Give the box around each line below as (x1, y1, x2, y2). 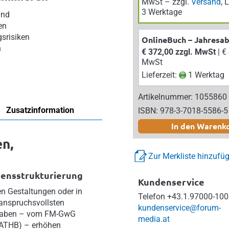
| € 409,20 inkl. (215, 47, 222, 57)
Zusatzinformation (6, 105, 74, 115)
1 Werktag (186, 70, 224, 80)
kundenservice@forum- (138, 203, 221, 213)
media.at (138, 214, 170, 224)
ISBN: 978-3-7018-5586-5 (138, 106, 228, 116)
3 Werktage (141, 7, 182, 17)
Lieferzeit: (141, 70, 179, 80)
